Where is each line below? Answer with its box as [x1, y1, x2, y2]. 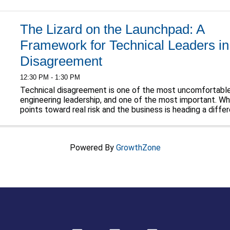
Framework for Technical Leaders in [20, 37, 229, 53]
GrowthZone [116, 142, 161, 152]
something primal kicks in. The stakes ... [20, 114, 161, 125]
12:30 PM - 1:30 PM [20, 73, 80, 82]
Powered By [69, 142, 116, 152]
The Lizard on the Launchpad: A [20, 21, 204, 37]
